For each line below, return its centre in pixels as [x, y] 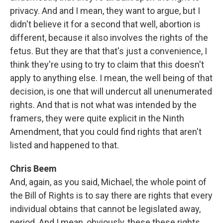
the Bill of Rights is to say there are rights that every [111, 195]
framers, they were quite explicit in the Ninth [97, 118]
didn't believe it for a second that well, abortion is [105, 24]
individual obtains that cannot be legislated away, [105, 209]
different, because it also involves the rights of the [109, 38]
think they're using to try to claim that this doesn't [107, 64]
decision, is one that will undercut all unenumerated [111, 91]
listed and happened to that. [64, 145]
